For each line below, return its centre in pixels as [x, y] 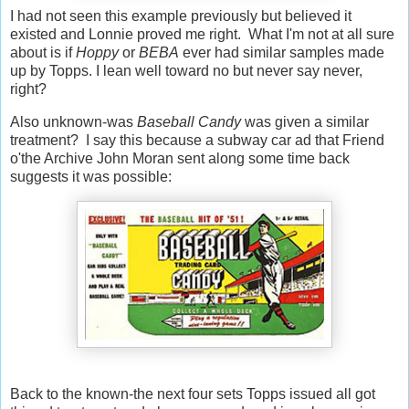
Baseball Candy [189, 121]
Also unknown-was [73, 121]
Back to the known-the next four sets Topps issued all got [193, 393]
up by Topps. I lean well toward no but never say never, [186, 71]
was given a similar [305, 121]
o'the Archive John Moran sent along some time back [180, 158]
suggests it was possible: [91, 176]
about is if [43, 53]
